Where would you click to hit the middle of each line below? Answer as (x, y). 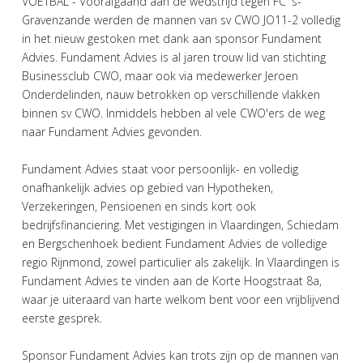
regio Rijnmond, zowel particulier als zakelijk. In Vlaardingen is (181, 262)
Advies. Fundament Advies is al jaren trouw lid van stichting (174, 57)
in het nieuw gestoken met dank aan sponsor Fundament (172, 38)
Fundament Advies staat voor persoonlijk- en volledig (160, 169)
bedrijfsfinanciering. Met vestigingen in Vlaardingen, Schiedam (180, 224)
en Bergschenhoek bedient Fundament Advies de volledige (175, 243)
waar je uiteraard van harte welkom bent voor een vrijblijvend (181, 299)
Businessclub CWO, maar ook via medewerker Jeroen (160, 75)
